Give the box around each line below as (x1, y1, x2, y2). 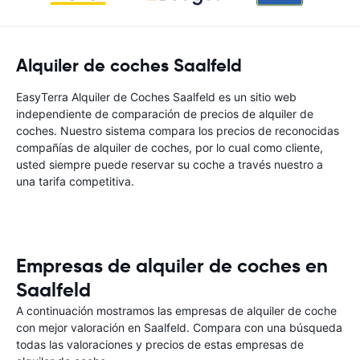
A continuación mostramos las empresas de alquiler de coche (16, 304, 337, 317)
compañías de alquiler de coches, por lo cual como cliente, (16, 141, 323, 154)
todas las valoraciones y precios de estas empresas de (16, 337, 304, 351)
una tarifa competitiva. (16, 174, 134, 188)
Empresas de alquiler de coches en (16, 254, 328, 278)
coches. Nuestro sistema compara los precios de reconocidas (16, 124, 339, 137)
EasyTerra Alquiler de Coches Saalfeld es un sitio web (16, 90, 297, 104)
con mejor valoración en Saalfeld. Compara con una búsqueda (16, 321, 342, 334)
